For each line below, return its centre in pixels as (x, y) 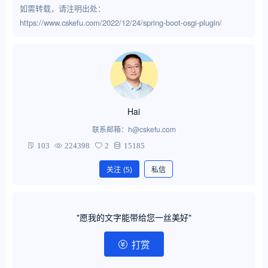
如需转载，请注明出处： (62, 8)
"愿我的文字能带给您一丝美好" (134, 217)
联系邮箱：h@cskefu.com (134, 129)
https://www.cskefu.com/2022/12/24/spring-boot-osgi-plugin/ (121, 23)
